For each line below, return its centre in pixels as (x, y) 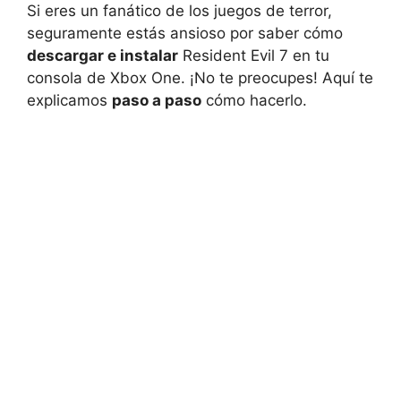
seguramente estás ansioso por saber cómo (185, 33)
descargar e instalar (102, 55)
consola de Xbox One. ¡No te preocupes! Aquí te (200, 77)
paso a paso (157, 100)
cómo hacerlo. (254, 100)
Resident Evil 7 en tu (254, 55)
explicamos (69, 100)
